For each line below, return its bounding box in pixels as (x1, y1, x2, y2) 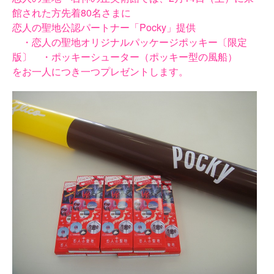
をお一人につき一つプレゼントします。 (12, 64, 188, 78)
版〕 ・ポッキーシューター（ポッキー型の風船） (12, 50, 237, 64)
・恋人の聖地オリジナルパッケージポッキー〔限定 (12, 35, 247, 49)
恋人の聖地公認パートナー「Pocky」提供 (12, 20, 196, 34)
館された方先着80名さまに (12, 6, 131, 20)
